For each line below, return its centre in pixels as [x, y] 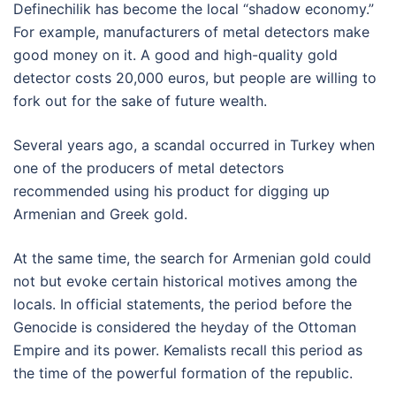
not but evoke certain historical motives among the [185, 281]
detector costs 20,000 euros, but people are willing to [195, 77]
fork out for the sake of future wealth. [140, 100]
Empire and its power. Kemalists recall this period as [188, 350]
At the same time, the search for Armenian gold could [192, 258]
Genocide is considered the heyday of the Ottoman [185, 327]
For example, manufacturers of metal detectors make [191, 31]
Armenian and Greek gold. [100, 213]
